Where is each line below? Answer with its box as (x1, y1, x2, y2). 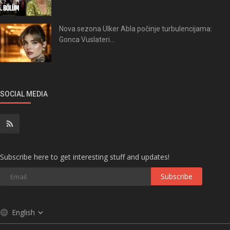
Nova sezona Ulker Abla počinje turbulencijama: (59, 24, 212, 33)
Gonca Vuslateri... (59, 35, 114, 44)
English (12, 207, 37, 217)
